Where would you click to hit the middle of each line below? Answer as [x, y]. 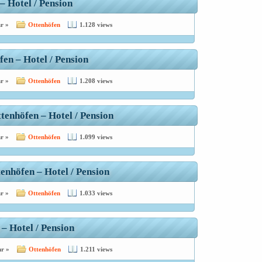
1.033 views [96, 193]
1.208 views [96, 81]
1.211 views [96, 249]
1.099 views [96, 137]
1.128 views [96, 25]
